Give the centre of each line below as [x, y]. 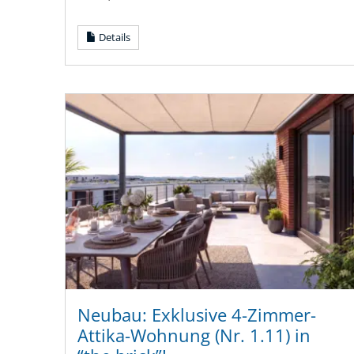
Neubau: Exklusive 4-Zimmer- [197, 314]
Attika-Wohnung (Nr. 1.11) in [194, 335]
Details [113, 37]
